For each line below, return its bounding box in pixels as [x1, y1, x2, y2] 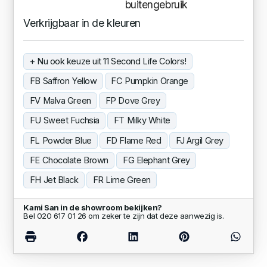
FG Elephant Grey [123, 154, 190, 166]
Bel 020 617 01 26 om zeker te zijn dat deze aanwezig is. [23, 211, 224, 221]
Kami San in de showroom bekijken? [23, 203, 162, 213]
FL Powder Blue [29, 135, 92, 146]
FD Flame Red [105, 135, 162, 146]
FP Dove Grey [105, 95, 160, 107]
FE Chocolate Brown [29, 154, 108, 166]
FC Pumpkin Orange [111, 75, 188, 86]
